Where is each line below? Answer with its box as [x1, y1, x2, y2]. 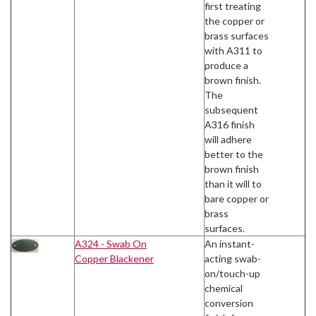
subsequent [205, 104, 258, 116]
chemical [205, 282, 243, 295]
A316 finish [205, 119, 255, 131]
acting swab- [205, 253, 261, 265]
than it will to [205, 178, 262, 190]
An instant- [205, 238, 255, 250]
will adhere [205, 133, 252, 146]
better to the [205, 148, 263, 161]
